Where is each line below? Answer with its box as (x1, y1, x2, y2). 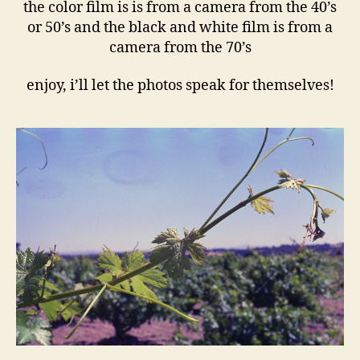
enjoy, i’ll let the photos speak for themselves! (26, 76, 334, 95)
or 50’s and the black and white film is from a (27, 18, 333, 37)
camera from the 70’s (108, 38, 252, 57)
